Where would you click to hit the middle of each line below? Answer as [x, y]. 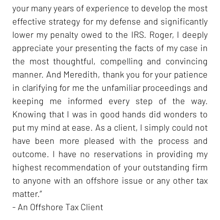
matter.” [27, 193]
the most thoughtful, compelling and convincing [110, 61]
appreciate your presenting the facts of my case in [110, 47]
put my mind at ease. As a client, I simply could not [110, 127]
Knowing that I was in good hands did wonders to [110, 114]
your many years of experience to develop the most [110, 8]
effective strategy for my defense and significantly [110, 21]
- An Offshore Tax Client [58, 206]
